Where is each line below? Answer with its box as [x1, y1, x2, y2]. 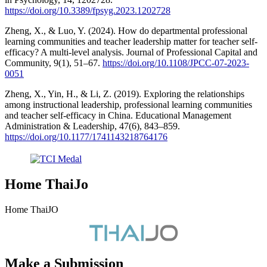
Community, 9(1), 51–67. [5, 57, 103, 68]
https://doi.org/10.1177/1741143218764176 [5, 131, 167, 142]
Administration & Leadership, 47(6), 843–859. [5, 120, 180, 131]
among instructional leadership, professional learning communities [5, 99, 252, 110]
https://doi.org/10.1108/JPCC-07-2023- [103, 57, 249, 68]
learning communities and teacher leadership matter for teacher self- [5, 36, 257, 46]
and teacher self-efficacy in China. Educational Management [5, 110, 231, 120]
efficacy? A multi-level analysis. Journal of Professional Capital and [5, 46, 257, 57]
